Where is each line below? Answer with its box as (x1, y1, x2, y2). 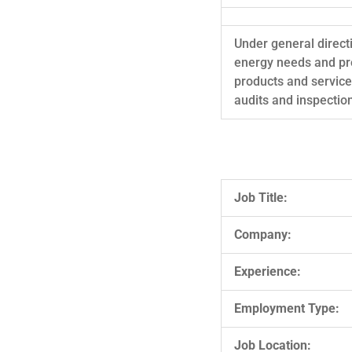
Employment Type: (234, 300, 339, 316)
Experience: (234, 263, 301, 279)
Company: (234, 226, 291, 242)
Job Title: (234, 189, 288, 205)
